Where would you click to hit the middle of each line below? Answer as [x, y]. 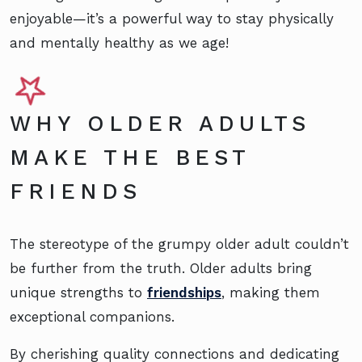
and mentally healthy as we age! [119, 43]
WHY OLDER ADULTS [160, 124]
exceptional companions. [92, 317]
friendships [184, 293]
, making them [271, 293]
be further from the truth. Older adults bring [161, 269]
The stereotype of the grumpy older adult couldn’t [179, 244]
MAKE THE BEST [130, 158]
